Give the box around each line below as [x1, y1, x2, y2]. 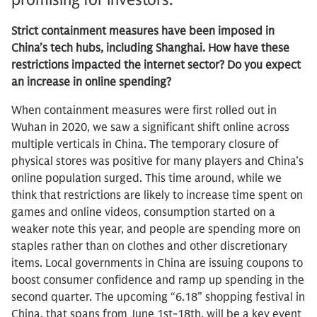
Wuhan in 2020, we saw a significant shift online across [11, 120, 289, 134]
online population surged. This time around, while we [11, 171, 282, 185]
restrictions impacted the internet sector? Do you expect [11, 58, 301, 72]
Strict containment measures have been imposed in [11, 24, 275, 38]
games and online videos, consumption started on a [11, 205, 275, 219]
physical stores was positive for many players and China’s [11, 154, 304, 168]
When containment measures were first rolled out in [11, 103, 277, 117]
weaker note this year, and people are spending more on [11, 222, 301, 236]
